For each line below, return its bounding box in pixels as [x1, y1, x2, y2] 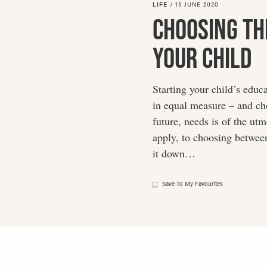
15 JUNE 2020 [175, 2, 219, 9]
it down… [153, 146, 195, 161]
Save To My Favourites [162, 181, 223, 188]
